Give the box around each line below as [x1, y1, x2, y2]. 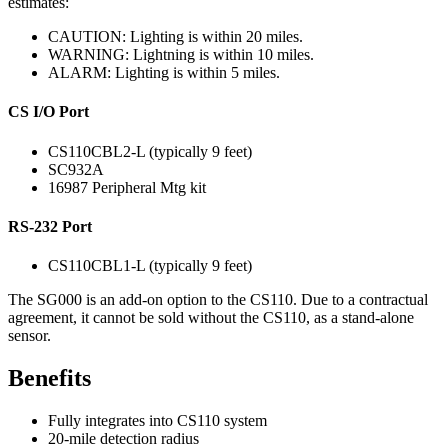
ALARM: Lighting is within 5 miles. [48, 64, 280, 82]
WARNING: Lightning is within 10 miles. [48, 46, 314, 64]
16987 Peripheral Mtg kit [48, 178, 206, 196]
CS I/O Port [8, 103, 89, 121]
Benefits [8, 365, 91, 392]
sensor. [8, 327, 51, 345]
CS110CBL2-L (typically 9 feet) [48, 142, 252, 160]
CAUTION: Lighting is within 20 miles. [48, 28, 303, 46]
